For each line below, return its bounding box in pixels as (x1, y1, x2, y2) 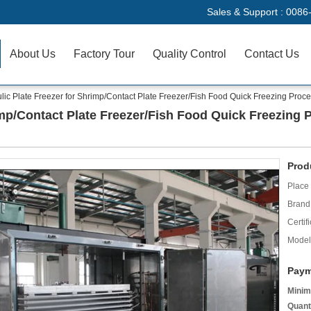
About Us (10, 48, 56, 60)
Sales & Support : (207, 6, 286, 17)
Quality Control (153, 48, 227, 60)
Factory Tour (74, 48, 135, 60)
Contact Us (244, 48, 300, 60)
